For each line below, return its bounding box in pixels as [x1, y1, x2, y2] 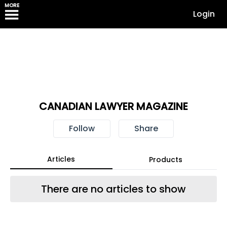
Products [148, 155, 182, 165]
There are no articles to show [41, 182, 186, 196]
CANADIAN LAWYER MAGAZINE [39, 99, 188, 113]
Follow [68, 123, 95, 134]
